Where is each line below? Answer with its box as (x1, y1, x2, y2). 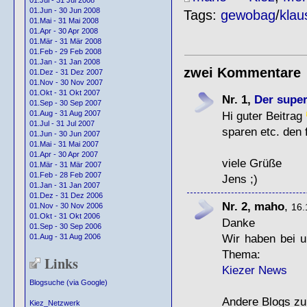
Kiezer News (221, 262, 287, 277)
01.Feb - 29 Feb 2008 (29, 47, 101, 56)
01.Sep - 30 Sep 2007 (29, 99, 101, 108)
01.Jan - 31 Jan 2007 (29, 181, 100, 190)
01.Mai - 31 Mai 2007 (29, 140, 99, 149)
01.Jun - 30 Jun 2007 (29, 130, 100, 138)
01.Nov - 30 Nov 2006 (29, 201, 103, 210)
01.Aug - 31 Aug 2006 (29, 232, 101, 241)
